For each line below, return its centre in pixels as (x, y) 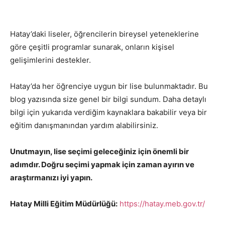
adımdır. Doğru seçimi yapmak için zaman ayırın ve (102, 165)
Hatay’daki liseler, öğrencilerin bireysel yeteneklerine (104, 34)
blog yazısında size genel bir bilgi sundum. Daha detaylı (108, 99)
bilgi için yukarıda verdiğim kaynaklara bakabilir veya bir (108, 113)
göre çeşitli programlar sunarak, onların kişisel (92, 47)
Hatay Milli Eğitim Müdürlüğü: (64, 204)
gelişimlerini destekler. (50, 60)
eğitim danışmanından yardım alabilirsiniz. (84, 126)
